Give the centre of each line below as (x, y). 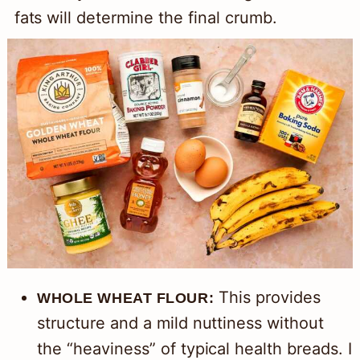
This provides (267, 298)
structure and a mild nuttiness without (180, 323)
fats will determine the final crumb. (145, 17)
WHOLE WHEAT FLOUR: (125, 299)
